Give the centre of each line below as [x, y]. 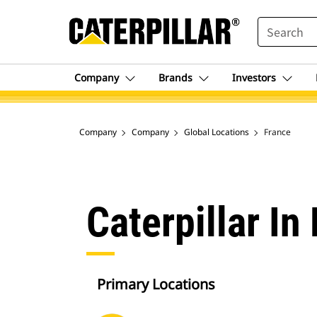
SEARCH [277, 23]
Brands [175, 77]
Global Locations [217, 132]
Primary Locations [156, 284]
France [277, 132]
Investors [254, 77]
